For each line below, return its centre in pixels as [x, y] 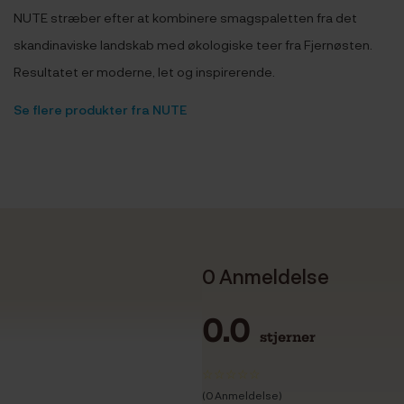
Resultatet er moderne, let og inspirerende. [144, 72]
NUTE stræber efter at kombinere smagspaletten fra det [185, 18]
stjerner [288, 338]
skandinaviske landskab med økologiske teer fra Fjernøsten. [193, 45]
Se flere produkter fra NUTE [100, 110]
